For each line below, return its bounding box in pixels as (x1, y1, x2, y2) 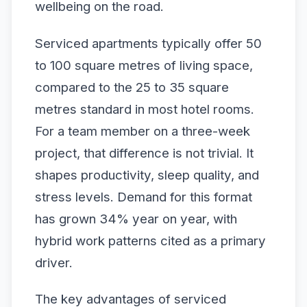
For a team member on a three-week (35, 123, 250, 139)
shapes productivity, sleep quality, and (35, 167, 259, 183)
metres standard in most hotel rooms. (35, 101, 254, 117)
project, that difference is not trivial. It (35, 145, 254, 161)
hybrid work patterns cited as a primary (35, 232, 266, 249)
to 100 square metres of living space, (35, 57, 253, 73)
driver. (35, 254, 73, 271)
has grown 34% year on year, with (35, 210, 237, 227)
